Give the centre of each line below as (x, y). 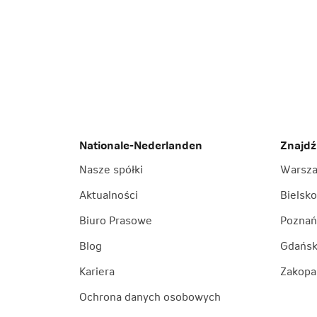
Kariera (97, 271)
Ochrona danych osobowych (150, 296)
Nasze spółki (111, 169)
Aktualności (109, 195)
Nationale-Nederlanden (141, 145)
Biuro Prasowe (116, 220)
